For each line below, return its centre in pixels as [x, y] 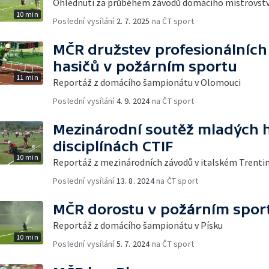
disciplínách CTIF [113, 146]
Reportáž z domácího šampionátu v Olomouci [147, 82]
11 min [27, 77]
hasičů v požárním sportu [145, 66]
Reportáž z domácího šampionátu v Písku [138, 225]
